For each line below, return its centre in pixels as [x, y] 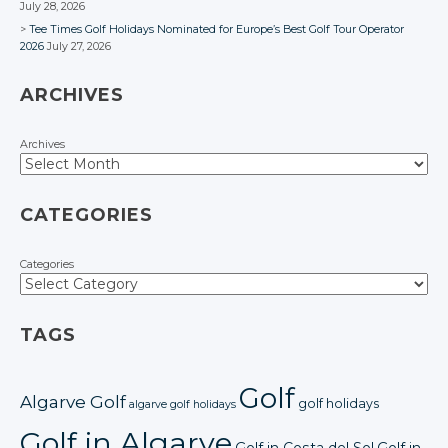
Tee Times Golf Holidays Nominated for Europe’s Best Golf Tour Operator [216, 29]
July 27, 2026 [79, 46]
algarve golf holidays [182, 404]
